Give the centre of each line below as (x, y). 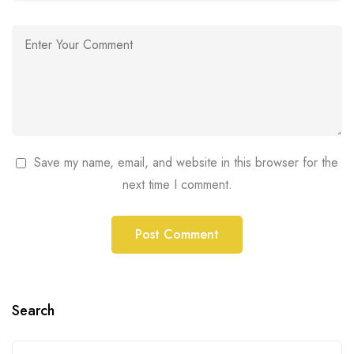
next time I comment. (177, 185)
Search (33, 311)
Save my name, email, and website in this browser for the (186, 163)
